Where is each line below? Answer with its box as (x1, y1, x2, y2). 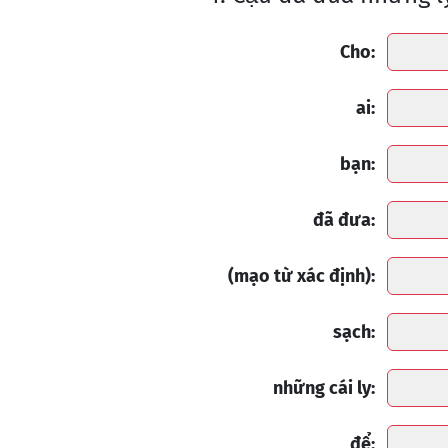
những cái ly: (273, 377, 375, 399)
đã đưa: (313, 209, 375, 231)
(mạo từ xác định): (228, 265, 375, 287)
